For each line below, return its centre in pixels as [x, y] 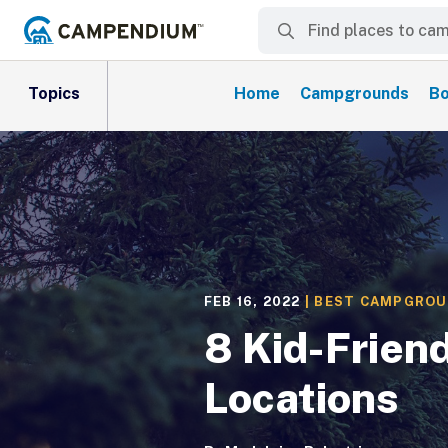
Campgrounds [354, 93]
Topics [53, 93]
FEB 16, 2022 [252, 301]
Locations [301, 397]
